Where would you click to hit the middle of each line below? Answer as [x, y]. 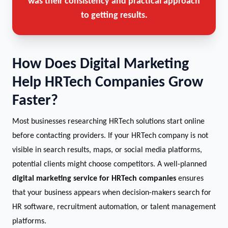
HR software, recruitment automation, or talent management [114, 207]
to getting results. [114, 16]
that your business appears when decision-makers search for [112, 193]
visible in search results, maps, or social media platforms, [107, 150]
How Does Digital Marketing [101, 64]
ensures [190, 179]
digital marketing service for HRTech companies [94, 179]
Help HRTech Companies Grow [108, 83]
